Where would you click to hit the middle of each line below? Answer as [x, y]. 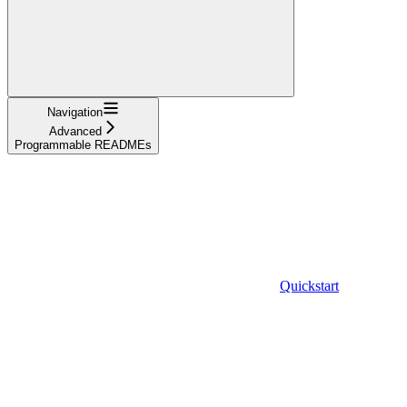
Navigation [75, 112]
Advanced [75, 131]
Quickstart [309, 285]
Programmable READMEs [83, 144]
